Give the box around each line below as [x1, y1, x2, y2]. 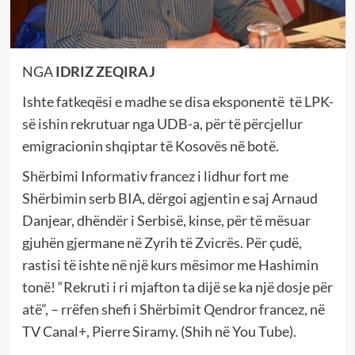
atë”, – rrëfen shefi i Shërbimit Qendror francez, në [21, 300, 325, 318]
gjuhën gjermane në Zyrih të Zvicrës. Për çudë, [21, 233, 302, 251]
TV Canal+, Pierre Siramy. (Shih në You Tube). [21, 322, 296, 340]
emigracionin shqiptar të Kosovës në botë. [21, 136, 279, 155]
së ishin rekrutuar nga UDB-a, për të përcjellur [21, 114, 303, 132]
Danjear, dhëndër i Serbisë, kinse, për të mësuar [21, 211, 311, 229]
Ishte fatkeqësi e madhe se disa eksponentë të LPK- [21, 92, 334, 110]
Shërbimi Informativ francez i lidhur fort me [21, 166, 288, 185]
